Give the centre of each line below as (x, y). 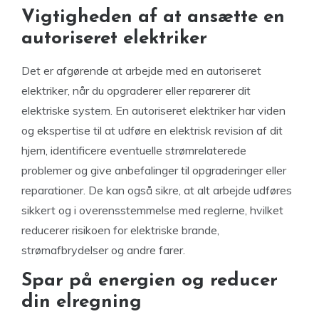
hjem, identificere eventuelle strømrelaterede (134, 150)
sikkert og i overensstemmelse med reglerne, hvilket (152, 210)
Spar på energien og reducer (150, 281)
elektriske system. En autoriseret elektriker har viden (153, 110)
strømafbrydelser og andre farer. (103, 250)
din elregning (82, 302)
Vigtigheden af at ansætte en (153, 17)
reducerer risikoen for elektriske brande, (120, 230)
